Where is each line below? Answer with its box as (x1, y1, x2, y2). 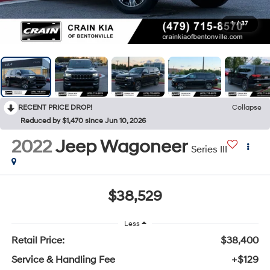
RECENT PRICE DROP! (18, 102, 92, 112)
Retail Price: (11, 234, 64, 247)
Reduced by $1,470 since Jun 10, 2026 (20, 116, 146, 125)
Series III (190, 143, 227, 155)
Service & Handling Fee (11, 254, 115, 266)
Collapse (232, 102, 262, 112)
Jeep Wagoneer (55, 135, 187, 158)
